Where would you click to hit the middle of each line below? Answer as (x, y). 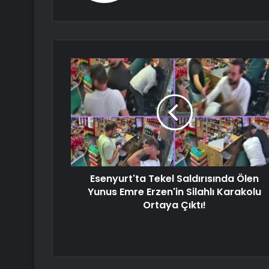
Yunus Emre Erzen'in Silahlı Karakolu (174, 192)
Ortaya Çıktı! (174, 205)
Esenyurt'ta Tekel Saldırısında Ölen (174, 179)
